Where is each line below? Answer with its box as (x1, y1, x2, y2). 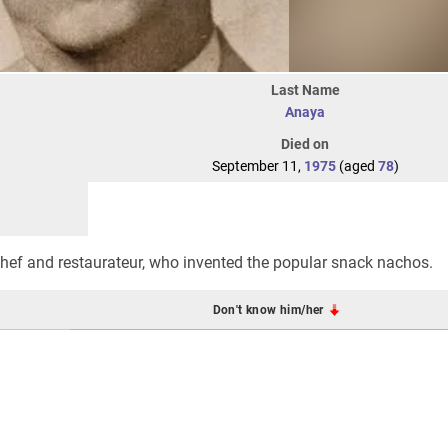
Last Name (270, 82, 340, 98)
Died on (281, 136, 329, 152)
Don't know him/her (212, 302, 328, 317)
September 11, (211, 158, 304, 174)
